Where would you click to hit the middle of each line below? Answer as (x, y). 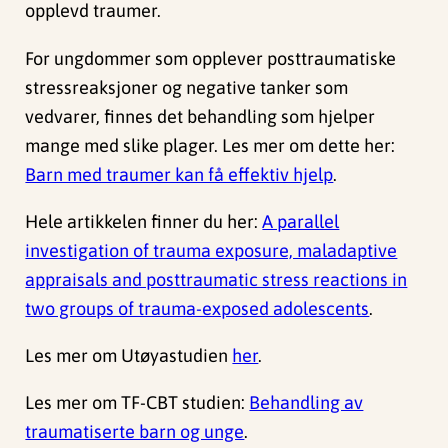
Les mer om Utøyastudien (129, 355)
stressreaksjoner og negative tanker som (187, 87)
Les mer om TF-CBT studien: (137, 403)
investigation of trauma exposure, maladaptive (211, 250)
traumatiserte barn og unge (135, 432)
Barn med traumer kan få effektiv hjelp (179, 174)
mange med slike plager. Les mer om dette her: (210, 145)
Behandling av (306, 403)
